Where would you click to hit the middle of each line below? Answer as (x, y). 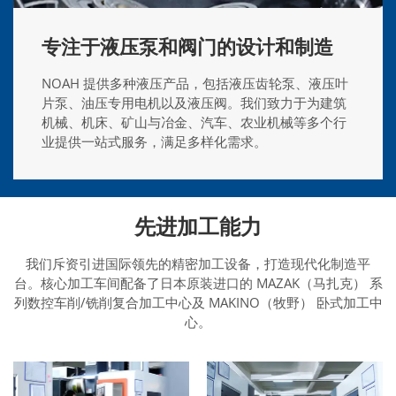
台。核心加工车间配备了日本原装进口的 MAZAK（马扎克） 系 (198, 282)
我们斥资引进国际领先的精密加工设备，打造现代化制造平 (198, 263)
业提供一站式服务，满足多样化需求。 (154, 141)
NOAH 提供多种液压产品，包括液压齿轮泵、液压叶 (195, 83)
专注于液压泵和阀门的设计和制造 (187, 47)
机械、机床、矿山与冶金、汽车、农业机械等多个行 (194, 122)
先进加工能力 (198, 226)
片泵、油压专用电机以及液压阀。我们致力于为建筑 (194, 102)
